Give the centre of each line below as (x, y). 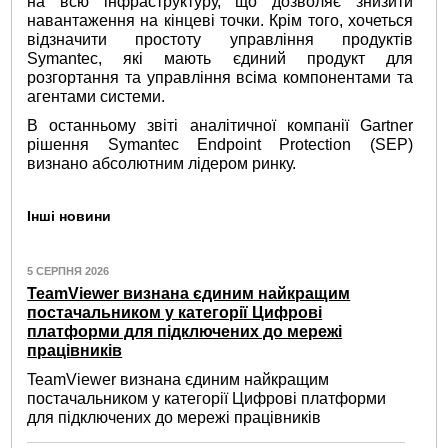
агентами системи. (96, 97)
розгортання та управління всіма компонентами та (220, 78)
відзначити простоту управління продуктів (220, 40)
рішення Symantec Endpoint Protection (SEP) (220, 144)
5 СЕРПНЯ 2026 (68, 270)
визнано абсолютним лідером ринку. (162, 163)
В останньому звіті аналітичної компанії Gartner (220, 125)
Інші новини (69, 215)
